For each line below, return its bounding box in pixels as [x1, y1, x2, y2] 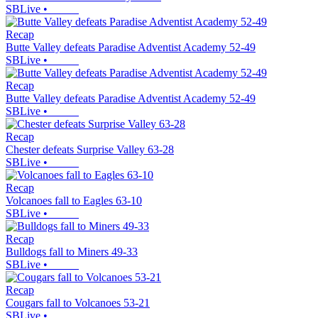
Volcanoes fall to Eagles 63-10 [6, 194, 142, 207]
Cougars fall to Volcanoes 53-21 [6, 297, 150, 309]
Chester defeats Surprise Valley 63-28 [6, 143, 174, 156]
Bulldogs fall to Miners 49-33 [6, 246, 138, 258]
